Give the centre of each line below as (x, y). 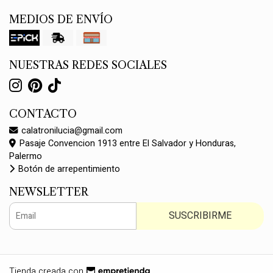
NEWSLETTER (49, 192)
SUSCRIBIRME (200, 216)
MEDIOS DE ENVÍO (61, 19)
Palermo (26, 156)
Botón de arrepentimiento (68, 169)
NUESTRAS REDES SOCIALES (88, 65)
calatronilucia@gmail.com (71, 131)
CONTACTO (43, 114)
